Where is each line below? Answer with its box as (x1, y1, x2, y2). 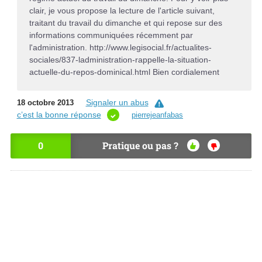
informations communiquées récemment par (29, 30, 193, 40)
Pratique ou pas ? (102, 139, 178, 152)
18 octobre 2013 (16, 98, 74, 108)
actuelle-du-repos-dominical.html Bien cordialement (29, 67, 219, 77)
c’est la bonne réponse (16, 110, 101, 120)
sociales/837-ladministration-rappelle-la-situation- (29, 54, 211, 64)
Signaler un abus (85, 98, 149, 108)
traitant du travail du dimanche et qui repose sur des (29, 18, 222, 27)
